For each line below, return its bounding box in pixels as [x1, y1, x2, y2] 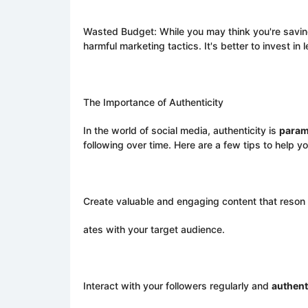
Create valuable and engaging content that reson [83, 195, 305, 207]
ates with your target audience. [83, 223, 225, 235]
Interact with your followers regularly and [83, 280, 272, 291]
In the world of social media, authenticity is [83, 124, 279, 136]
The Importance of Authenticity [83, 96, 223, 108]
